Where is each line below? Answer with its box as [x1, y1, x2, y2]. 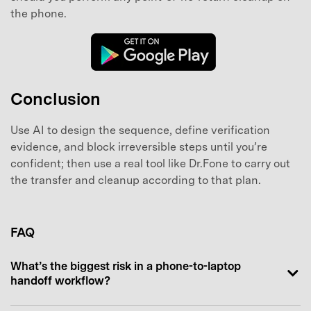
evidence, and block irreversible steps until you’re [10, 140, 267, 153]
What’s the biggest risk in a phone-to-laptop [10, 259, 241, 273]
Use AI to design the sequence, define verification [10, 123, 270, 137]
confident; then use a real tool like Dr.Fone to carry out [10, 156, 290, 170]
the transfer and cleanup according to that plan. [10, 173, 261, 187]
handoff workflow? [10, 274, 110, 287]
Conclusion [10, 88, 101, 109]
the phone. [10, 6, 67, 20]
